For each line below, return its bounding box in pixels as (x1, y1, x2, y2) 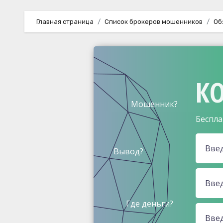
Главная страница (36, 17, 94, 25)
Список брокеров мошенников (105, 17, 203, 25)
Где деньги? (126, 198, 174, 209)
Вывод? (113, 145, 144, 157)
